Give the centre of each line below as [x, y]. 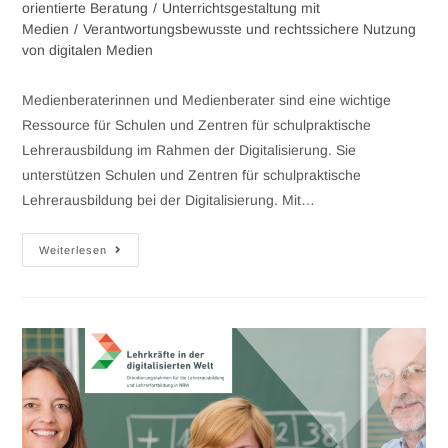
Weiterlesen [73, 250]
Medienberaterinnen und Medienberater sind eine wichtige [207, 100]
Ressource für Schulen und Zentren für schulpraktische [197, 125]
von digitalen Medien [88, 50]
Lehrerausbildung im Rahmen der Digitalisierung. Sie [189, 150]
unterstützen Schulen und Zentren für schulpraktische [192, 175]
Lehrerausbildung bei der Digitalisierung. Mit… [169, 200]
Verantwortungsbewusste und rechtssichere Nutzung [250, 29]
